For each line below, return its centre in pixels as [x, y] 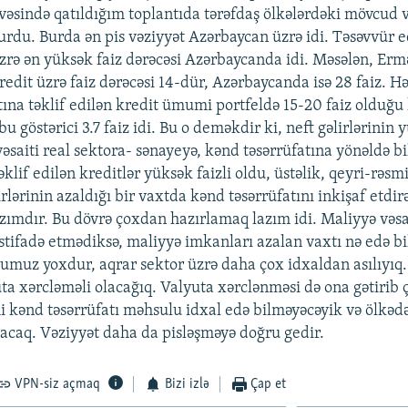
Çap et [269, 384]
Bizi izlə [187, 384]
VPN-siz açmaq [58, 384]
